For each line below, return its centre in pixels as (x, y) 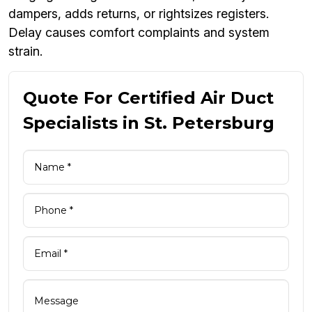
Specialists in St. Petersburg (149, 123)
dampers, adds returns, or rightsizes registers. (139, 14)
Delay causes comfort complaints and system (139, 33)
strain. (25, 52)
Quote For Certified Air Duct (148, 98)
